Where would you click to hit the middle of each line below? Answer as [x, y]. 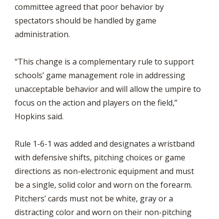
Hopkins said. [39, 116]
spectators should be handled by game [86, 21]
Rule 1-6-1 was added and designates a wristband [105, 144]
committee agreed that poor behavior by [89, 7]
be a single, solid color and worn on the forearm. [103, 185]
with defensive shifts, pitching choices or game [100, 157]
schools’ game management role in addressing [100, 75]
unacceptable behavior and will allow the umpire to [108, 89]
